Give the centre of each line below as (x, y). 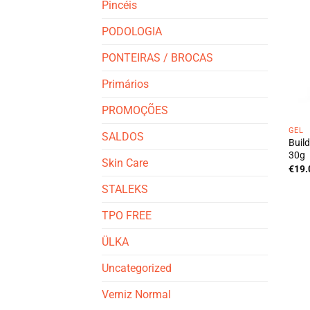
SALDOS (123, 136)
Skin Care (125, 163)
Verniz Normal (136, 294)
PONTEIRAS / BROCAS (157, 57)
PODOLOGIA (132, 31)
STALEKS (125, 189)
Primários (125, 84)
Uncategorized (137, 268)
